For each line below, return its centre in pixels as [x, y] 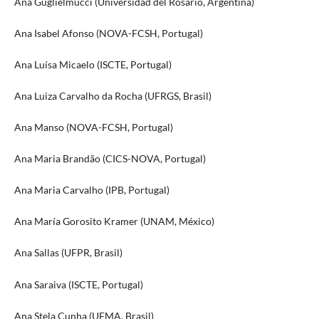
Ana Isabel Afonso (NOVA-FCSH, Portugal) [108, 33]
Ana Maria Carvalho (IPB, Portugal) [91, 190]
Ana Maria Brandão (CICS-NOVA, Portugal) [110, 159]
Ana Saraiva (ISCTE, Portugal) [78, 284]
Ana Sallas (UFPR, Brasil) [68, 253]
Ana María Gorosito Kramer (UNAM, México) [114, 221]
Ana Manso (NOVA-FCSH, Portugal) [93, 127]
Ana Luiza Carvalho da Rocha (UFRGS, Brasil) [113, 96]
